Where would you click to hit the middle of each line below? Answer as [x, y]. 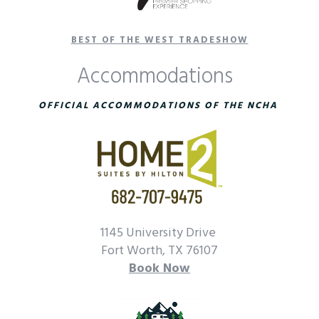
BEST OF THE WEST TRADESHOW [159, 40]
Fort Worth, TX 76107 [159, 251]
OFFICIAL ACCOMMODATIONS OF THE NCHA [158, 106]
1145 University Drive [159, 233]
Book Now [159, 268]
